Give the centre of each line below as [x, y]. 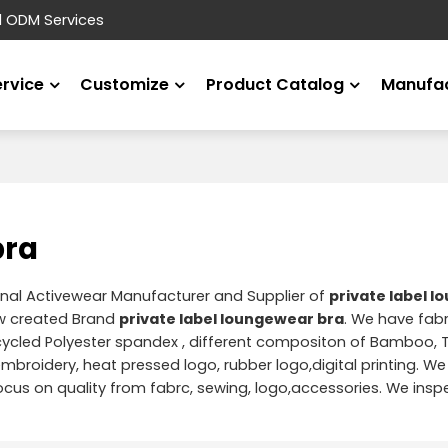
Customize [125, 84]
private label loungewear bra [231, 318]
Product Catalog [275, 84]
